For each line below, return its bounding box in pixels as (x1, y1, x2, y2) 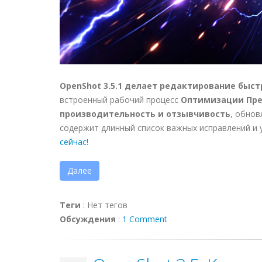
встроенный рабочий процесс (60, 94, 181, 105)
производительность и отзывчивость (60, 108, 230, 119)
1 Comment (122, 213, 167, 225)
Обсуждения (60, 213, 116, 225)
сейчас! (60, 136, 88, 147)
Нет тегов (87, 199, 127, 211)
